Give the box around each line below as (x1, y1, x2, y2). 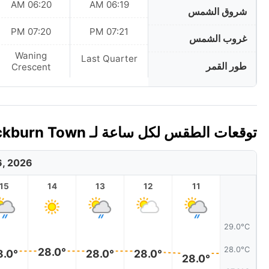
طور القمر (206, 59, 247, 72)
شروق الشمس (188, 5, 247, 18)
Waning (15, 50, 47, 62)
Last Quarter (80, 53, 138, 65)
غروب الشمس (189, 32, 247, 45)
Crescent (11, 61, 51, 73)
